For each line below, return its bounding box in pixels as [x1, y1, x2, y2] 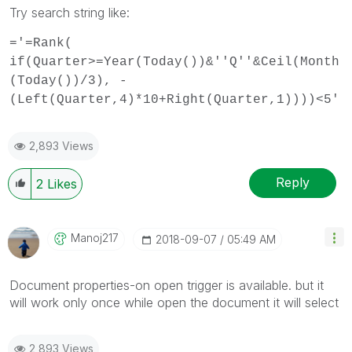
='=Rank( [9, 35, 72, 50]
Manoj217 [71, 230, 119, 244]
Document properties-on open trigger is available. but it [9, 277, 324, 293]
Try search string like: [9, 4, 130, 20]
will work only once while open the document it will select [9, 294, 339, 310]
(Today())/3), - [9, 73, 127, 88]
